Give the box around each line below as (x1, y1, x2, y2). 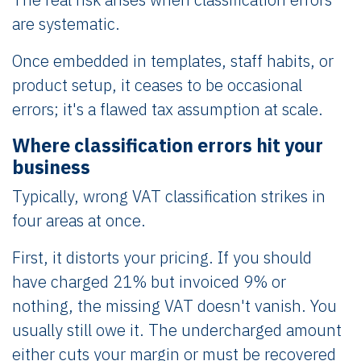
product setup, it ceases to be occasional (12, 74, 302, 96)
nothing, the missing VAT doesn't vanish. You (12, 295, 337, 317)
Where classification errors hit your (12, 133, 323, 157)
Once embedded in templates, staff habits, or (12, 50, 334, 72)
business (12, 155, 90, 179)
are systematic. (12, 13, 124, 35)
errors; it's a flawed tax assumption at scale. (12, 98, 323, 120)
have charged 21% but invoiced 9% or (12, 271, 286, 293)
